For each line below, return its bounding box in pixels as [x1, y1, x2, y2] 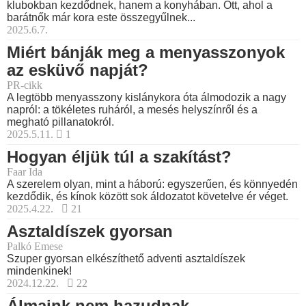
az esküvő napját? [7, 61, 148, 80]
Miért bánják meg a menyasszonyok [7, 43, 285, 62]
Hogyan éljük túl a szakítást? [7, 148, 232, 167]
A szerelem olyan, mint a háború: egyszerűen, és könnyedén [7, 178, 298, 191]
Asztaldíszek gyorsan [7, 222, 173, 241]
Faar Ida [7, 166, 42, 178]
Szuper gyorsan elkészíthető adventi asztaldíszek [7, 253, 245, 265]
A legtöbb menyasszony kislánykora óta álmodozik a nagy [7, 92, 286, 104]
